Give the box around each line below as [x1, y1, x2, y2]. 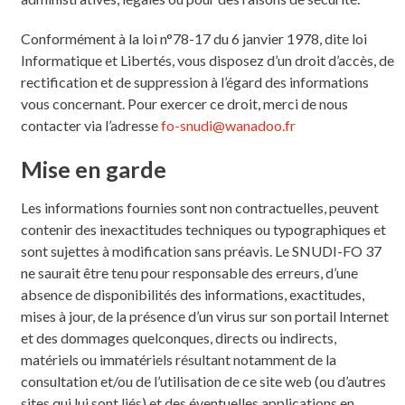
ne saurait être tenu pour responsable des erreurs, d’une [20, 263, 358, 281]
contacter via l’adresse [20, 116, 161, 134]
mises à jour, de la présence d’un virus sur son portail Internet [20, 306, 389, 325]
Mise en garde [20, 155, 166, 183]
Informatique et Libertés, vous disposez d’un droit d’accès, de [20, 51, 394, 69]
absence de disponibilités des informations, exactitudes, [20, 285, 364, 303]
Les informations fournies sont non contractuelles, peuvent [20, 198, 379, 216]
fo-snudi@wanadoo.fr [160, 116, 296, 134]
